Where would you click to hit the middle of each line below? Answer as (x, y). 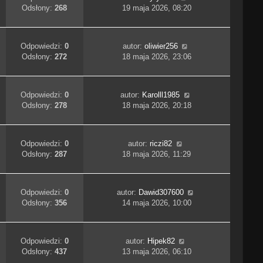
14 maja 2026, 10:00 (156, 203)
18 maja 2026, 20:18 (156, 106)
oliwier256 (161, 46)
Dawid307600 (161, 193)
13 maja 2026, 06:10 (156, 252)
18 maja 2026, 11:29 (157, 154)
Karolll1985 (161, 95)
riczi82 (161, 144)
